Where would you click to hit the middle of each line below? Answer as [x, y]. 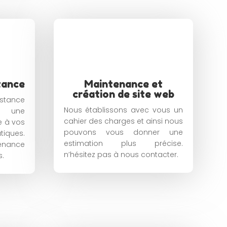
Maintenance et [123, 84]
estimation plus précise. [123, 143]
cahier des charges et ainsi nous [123, 121]
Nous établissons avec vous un [123, 110]
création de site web [123, 94]
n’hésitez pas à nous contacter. [121, 155]
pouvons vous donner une [123, 132]
